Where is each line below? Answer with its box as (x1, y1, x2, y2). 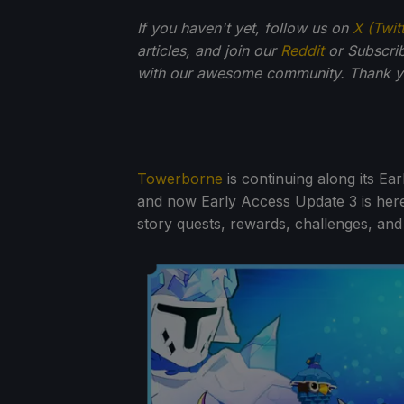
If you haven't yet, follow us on (137, 18, 353, 37)
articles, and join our (137, 41, 280, 60)
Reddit (280, 41, 324, 60)
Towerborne (137, 169, 223, 188)
